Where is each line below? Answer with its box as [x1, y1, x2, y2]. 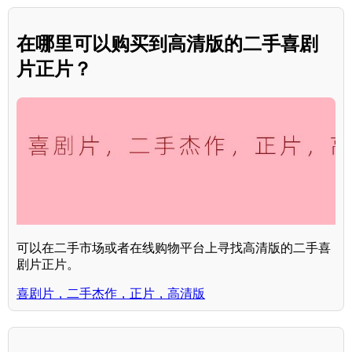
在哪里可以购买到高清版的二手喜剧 [16, 33, 318, 55]
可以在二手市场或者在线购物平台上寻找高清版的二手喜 [16, 241, 331, 255]
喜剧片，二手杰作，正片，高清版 [16, 287, 205, 301]
